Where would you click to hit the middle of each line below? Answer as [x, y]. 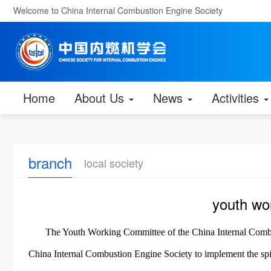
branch [50, 162]
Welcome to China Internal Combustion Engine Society [118, 10]
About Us [101, 98]
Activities [237, 98]
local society [114, 163]
